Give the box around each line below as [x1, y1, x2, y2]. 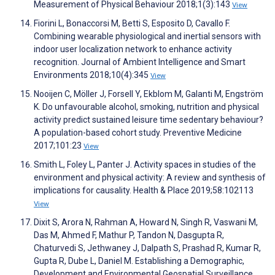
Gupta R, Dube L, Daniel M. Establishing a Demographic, [34, 256, 244, 266]
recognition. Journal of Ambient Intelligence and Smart [34, 57, 246, 68]
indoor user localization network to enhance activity [34, 44, 232, 55]
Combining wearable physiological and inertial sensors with [34, 31, 261, 42]
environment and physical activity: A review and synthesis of [34, 172, 266, 183]
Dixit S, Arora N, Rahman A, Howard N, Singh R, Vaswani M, [34, 217, 258, 228]
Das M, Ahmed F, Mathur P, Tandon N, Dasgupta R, [34, 230, 224, 241]
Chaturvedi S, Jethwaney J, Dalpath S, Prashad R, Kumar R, [34, 243, 261, 254]
